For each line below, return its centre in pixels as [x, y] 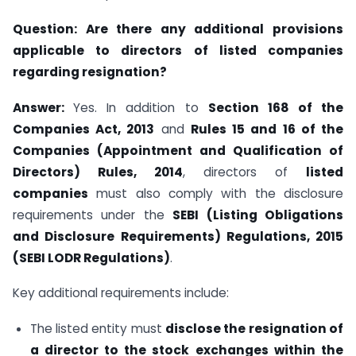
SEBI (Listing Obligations [258, 215]
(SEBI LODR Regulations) [91, 257]
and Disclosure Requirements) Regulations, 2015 [178, 236]
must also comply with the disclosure [216, 193]
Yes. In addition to [141, 107]
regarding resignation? [90, 72]
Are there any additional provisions [215, 29]
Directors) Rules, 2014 [98, 172]
